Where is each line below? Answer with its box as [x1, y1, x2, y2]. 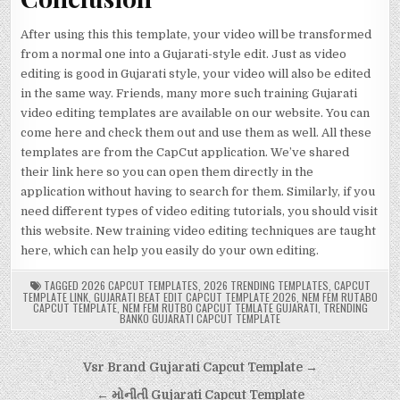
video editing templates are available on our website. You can [21, 106, 371, 121]
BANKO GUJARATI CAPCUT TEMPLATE [120, 311, 280, 327]
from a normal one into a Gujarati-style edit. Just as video [21, 47, 347, 62]
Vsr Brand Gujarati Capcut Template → [82, 361, 318, 375]
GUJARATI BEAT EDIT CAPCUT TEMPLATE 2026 [94, 289, 296, 305]
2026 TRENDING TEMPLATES [203, 278, 329, 294]
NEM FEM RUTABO [302, 289, 378, 305]
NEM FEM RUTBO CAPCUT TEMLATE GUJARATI [121, 300, 318, 316]
